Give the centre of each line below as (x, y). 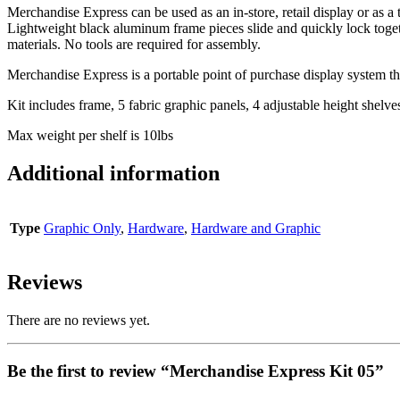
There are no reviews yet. (79, 321)
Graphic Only (82, 228)
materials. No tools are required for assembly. (134, 44)
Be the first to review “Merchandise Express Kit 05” (196, 371)
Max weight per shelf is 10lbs (90, 135)
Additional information (113, 173)
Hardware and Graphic (256, 228)
